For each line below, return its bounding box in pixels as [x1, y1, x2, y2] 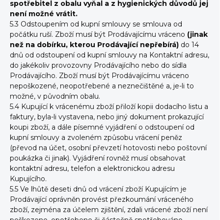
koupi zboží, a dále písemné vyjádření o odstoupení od [10, 123, 194, 132]
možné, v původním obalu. [10, 92, 100, 101]
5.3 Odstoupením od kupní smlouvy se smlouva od [10, 20, 182, 28]
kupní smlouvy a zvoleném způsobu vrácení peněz [10, 133, 182, 142]
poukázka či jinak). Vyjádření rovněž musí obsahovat [10, 154, 186, 163]
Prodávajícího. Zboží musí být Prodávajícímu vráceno [10, 71, 189, 80]
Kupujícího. [10, 174, 47, 183]
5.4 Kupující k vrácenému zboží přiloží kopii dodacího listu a [10, 102, 208, 111]
